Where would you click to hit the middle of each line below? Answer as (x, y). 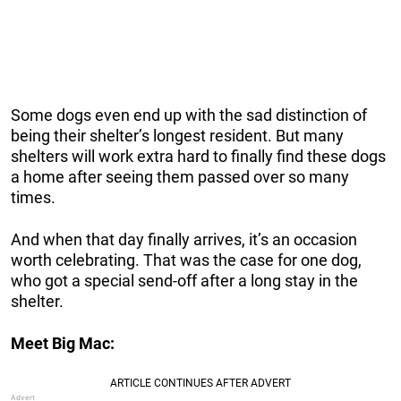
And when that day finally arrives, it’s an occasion (184, 239)
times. (33, 197)
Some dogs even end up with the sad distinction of (189, 115)
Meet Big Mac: (63, 343)
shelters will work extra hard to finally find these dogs (198, 156)
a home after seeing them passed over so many (180, 176)
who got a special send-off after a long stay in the (184, 280)
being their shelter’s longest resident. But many (177, 135)
